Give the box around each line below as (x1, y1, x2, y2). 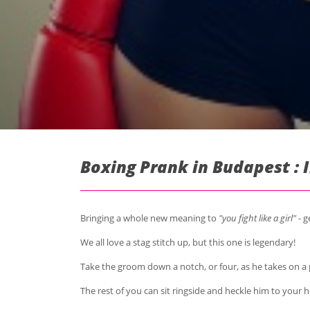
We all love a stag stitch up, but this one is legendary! (80, 235, 295, 248)
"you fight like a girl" (216, 211, 296, 224)
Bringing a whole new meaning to (80, 211, 217, 224)
